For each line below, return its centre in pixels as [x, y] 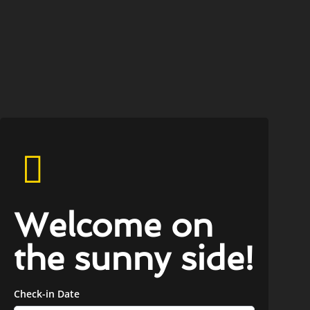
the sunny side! [134, 258]
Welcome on [113, 225]
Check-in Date [47, 294]
